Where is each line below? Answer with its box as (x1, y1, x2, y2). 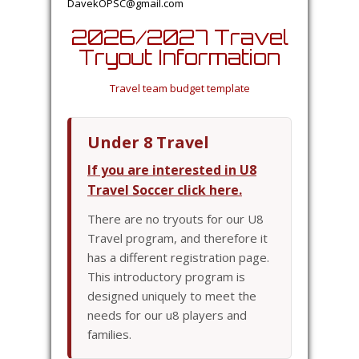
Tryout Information (79, 45, 280, 70)
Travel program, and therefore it (87, 230, 268, 246)
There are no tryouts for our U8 (87, 211, 264, 227)
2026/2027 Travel (71, 25, 288, 50)
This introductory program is (87, 268, 245, 284)
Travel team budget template (109, 81, 250, 95)
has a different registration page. (87, 249, 269, 265)
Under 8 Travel (87, 131, 209, 153)
